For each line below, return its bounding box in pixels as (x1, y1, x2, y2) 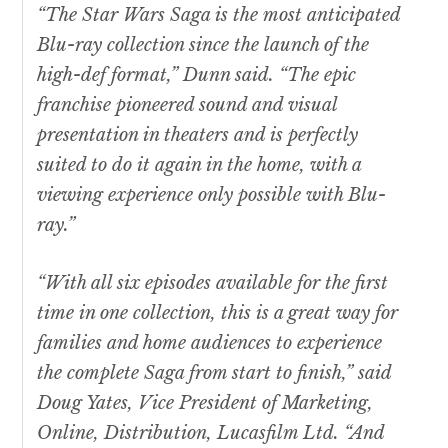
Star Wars (82, 4, 166, 27)
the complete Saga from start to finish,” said (37, 362, 392, 385)
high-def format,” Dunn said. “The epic (37, 64, 357, 87)
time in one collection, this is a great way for (37, 302, 399, 325)
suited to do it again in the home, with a (37, 154, 362, 177)
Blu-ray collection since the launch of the (37, 34, 370, 57)
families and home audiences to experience (37, 332, 383, 355)
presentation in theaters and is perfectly (37, 124, 359, 147)
